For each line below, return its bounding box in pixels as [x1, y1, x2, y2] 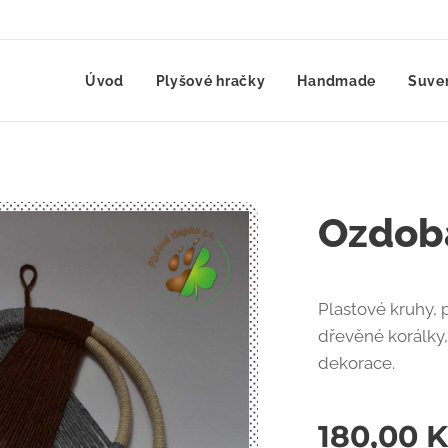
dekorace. [318, 353, 396, 373]
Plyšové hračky [155, 73, 266, 89]
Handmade [297, 73, 377, 89]
